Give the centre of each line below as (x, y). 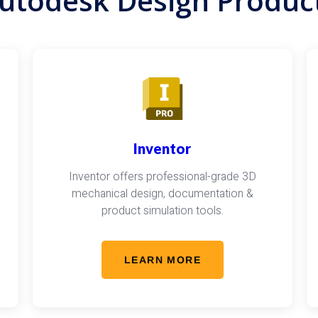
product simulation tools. (162, 211)
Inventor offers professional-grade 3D (162, 177)
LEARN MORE (162, 260)
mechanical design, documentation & (162, 194)
